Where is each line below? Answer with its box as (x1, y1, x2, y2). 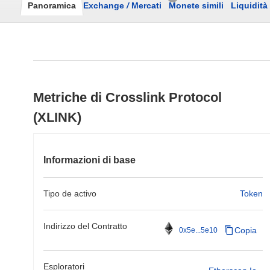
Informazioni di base (43, 155, 136, 165)
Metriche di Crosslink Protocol (33, 90, 222, 105)
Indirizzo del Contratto (43, 221, 127, 231)
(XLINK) (33, 110, 81, 125)
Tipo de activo (43, 189, 96, 198)
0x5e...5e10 (179, 226, 218, 234)
